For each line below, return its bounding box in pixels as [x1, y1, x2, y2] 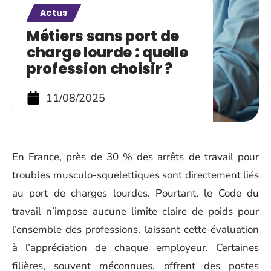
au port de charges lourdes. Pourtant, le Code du [12, 186, 259, 200]
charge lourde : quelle [27, 42, 188, 62]
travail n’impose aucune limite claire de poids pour [12, 204, 259, 218]
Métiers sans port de [27, 26, 179, 46]
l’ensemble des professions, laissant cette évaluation [12, 223, 259, 237]
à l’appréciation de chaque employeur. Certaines [12, 241, 259, 255]
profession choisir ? [27, 59, 172, 79]
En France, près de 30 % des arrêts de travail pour [12, 150, 259, 164]
